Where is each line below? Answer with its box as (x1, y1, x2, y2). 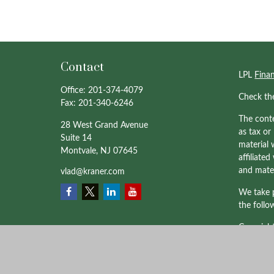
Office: (60, 86, 88, 95)
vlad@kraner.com (60, 167, 125, 176)
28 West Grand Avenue (60, 120, 148, 130)
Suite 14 (60, 133, 92, 143)
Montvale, (60, 146, 98, 155)
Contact (60, 59, 104, 75)
